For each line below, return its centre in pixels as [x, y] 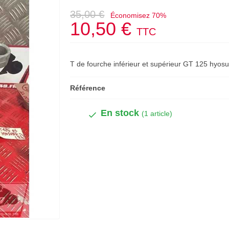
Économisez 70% [139, 15]
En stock [121, 113]
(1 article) [157, 113]
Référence [88, 88]
